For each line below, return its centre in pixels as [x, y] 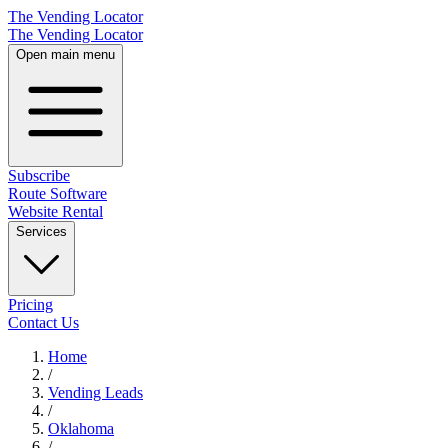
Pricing [30, 304]
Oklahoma [81, 428]
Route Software [57, 193]
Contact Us [43, 322]
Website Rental [55, 211]
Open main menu [65, 54]
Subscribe [39, 175]
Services [41, 231]
